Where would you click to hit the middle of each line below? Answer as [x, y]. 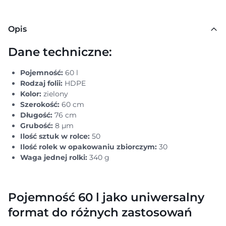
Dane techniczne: [60, 52]
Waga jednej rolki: [55, 157]
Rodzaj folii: [41, 83]
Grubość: [38, 126]
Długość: [36, 115]
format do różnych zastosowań [100, 212]
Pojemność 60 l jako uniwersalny [106, 197]
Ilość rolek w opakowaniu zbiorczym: [89, 147]
